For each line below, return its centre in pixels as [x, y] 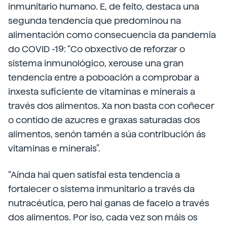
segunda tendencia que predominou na [94, 21]
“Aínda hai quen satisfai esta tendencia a [94, 175]
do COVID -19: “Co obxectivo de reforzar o [97, 49]
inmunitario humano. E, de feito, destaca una [104, 7]
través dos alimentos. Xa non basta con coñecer [111, 106]
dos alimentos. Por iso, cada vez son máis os [103, 217]
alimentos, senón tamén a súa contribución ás [107, 134]
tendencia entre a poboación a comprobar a [104, 78]
